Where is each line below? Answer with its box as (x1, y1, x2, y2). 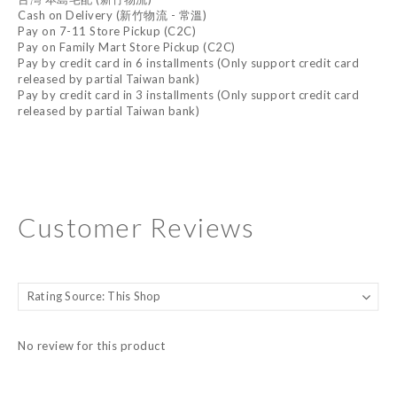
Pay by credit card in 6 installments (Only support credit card (18, 56, 359, 71)
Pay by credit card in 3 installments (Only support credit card (18, 88, 359, 103)
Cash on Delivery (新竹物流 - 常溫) (18, 8, 206, 23)
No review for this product (18, 339, 165, 354)
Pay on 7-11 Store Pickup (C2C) (18, 24, 196, 39)
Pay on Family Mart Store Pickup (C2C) (18, 40, 236, 55)
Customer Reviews (18, 211, 254, 244)
